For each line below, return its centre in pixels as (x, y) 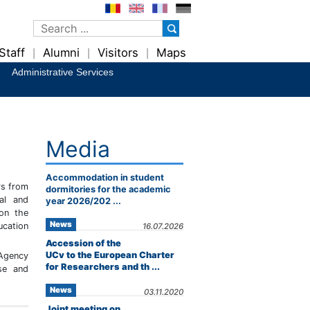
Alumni (61, 53)
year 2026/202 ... (83, 201)
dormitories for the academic (108, 189)
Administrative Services (63, 72)
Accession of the (83, 243)
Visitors (118, 53)
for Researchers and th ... (103, 267)
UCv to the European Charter (110, 255)
